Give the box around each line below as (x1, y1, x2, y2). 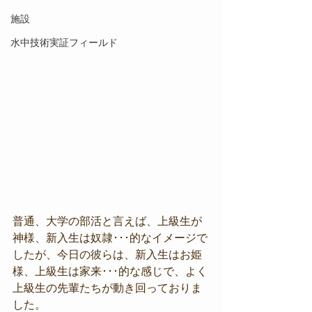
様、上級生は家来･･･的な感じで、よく (13, 265, 208, 278)
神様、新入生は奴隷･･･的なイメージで (13, 232, 208, 244)
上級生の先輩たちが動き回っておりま (13, 282, 202, 295)
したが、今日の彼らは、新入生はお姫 (13, 249, 202, 261)
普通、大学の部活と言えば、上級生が (13, 215, 202, 228)
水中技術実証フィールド (10, 37, 118, 48)
